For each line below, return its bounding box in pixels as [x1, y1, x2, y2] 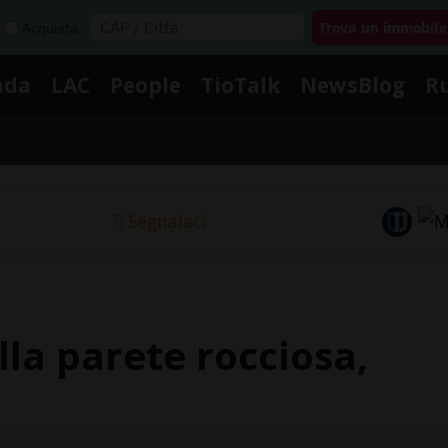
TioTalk [201, 70, 280, 99]
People [110, 70, 181, 99]
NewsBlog [300, 70, 405, 99]
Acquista [22, 18, 77, 37]
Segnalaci [128, 209, 206, 234]
